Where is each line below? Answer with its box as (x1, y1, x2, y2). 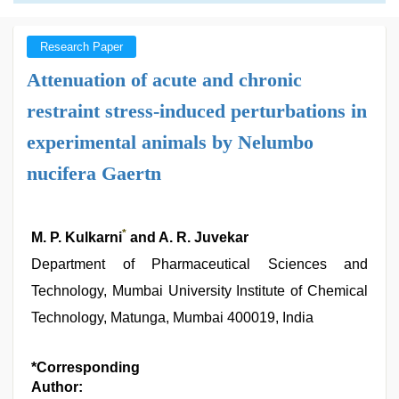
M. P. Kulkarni (31, 230, 122, 245)
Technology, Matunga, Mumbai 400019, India (31, 310, 313, 325)
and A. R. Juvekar (126, 230, 248, 245)
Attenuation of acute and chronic (27, 69, 302, 91)
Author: (31, 379, 83, 395)
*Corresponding (31, 360, 140, 375)
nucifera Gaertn (27, 162, 161, 184)
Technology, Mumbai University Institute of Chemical (31, 283, 368, 298)
